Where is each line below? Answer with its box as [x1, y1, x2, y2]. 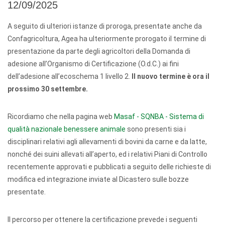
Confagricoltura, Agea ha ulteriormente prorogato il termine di [8, 35, 206, 43]
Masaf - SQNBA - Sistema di [114, 113, 204, 121]
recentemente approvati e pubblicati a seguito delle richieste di [8, 163, 211, 171]
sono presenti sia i [126, 125, 186, 133]
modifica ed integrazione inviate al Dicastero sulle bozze [8, 175, 189, 183]
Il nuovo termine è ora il [130, 72, 209, 80]
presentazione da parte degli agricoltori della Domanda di [8, 47, 190, 55]
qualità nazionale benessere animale [8, 125, 126, 133]
